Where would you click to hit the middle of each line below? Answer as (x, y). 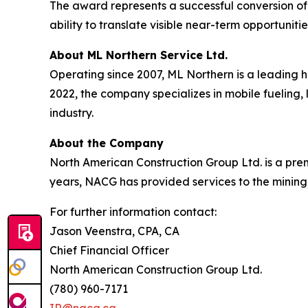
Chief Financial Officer (109, 250)
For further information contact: (133, 212)
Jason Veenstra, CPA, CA (114, 231)
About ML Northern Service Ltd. (139, 55)
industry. (71, 113)
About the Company (107, 143)
